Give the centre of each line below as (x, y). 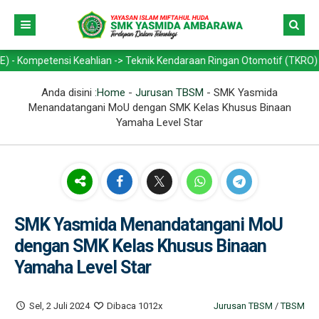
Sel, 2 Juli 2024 (60, 306)
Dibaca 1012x (134, 306)
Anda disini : (69, 93)
